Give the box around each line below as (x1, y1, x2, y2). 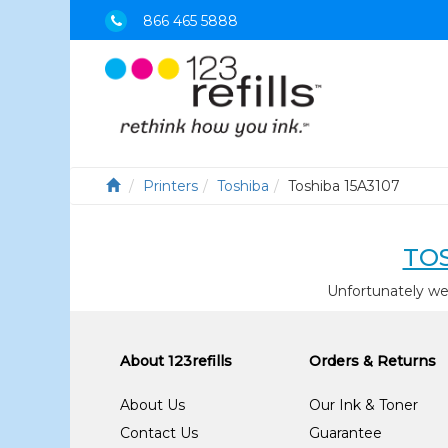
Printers (143, 177, 199, 195)
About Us (120, 396, 186, 414)
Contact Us (120, 424, 199, 442)
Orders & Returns (309, 352, 437, 370)
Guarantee (309, 424, 383, 442)
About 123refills (120, 352, 233, 370)
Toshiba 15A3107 (288, 177, 401, 195)
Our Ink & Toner (309, 396, 419, 414)
